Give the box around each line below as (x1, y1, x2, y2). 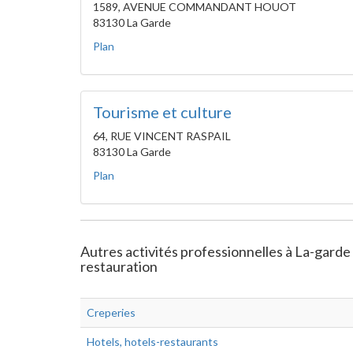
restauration (80, 258, 158, 275)
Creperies (87, 306, 136, 319)
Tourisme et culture (93, 102, 232, 121)
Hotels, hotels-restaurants (87, 335, 218, 348)
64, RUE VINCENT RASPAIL (93, 129, 231, 143)
